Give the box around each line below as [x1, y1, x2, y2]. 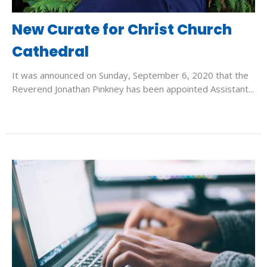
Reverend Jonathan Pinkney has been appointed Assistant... [12, 83, 254, 95]
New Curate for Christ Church [12, 20, 232, 40]
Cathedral [12, 42, 89, 62]
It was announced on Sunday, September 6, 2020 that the [12, 69, 249, 82]
